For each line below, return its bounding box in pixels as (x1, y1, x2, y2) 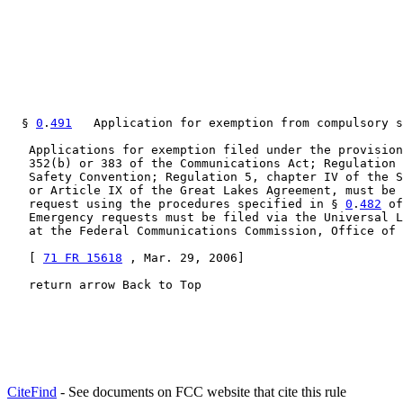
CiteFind (7, 384, 57, 399)
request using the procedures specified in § (7, 197, 345, 210)
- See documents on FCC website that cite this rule (57, 384, 346, 399)
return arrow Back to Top (7, 278, 201, 291)
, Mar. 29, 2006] (122, 251, 245, 264)
